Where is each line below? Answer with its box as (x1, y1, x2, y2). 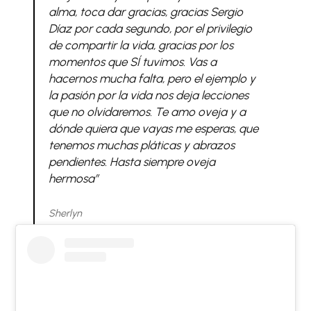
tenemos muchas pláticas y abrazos (48, 137, 235, 152)
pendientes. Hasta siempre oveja (48, 154, 215, 169)
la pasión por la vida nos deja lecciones (48, 87, 249, 102)
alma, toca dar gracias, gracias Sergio (48, 4, 243, 19)
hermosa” (48, 171, 99, 185)
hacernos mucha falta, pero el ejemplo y (48, 71, 255, 85)
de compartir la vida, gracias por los (48, 37, 233, 52)
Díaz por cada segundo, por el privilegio (48, 21, 252, 35)
